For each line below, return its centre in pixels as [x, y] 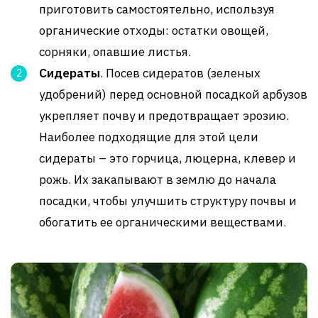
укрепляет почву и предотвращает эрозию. [164, 116]
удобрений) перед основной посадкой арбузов [173, 94]
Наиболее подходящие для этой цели [149, 137]
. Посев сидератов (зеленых [180, 73]
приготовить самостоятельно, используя [157, 9]
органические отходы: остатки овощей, [154, 31]
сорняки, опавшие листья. [115, 52]
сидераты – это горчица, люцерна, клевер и [168, 158]
